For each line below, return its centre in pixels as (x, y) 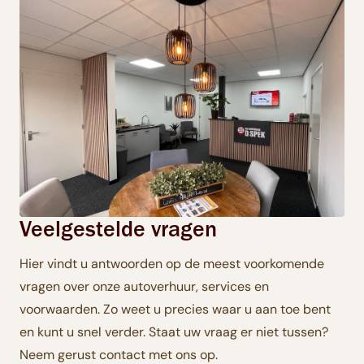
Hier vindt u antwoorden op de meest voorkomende (172, 264)
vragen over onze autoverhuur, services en (144, 287)
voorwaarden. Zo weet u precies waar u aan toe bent (175, 310)
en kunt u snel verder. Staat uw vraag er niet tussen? (174, 332)
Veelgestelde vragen (118, 229)
